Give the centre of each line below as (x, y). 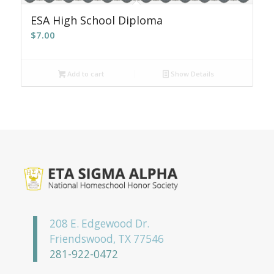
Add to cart (85, 74)
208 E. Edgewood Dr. (99, 223)
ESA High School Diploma (96, 20)
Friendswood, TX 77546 (106, 239)
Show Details (192, 74)
